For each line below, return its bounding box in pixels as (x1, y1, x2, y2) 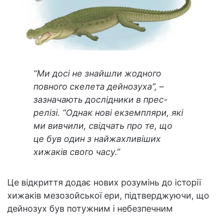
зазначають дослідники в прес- (33, 94, 168, 105)
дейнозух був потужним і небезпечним (7, 203, 173, 214)
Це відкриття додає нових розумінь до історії (7, 177, 201, 187)
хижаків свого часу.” (33, 146, 120, 157)
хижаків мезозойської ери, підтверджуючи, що (7, 190, 209, 201)
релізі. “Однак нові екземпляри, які (33, 107, 183, 118)
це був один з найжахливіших (33, 133, 161, 144)
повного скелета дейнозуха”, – (33, 81, 164, 92)
